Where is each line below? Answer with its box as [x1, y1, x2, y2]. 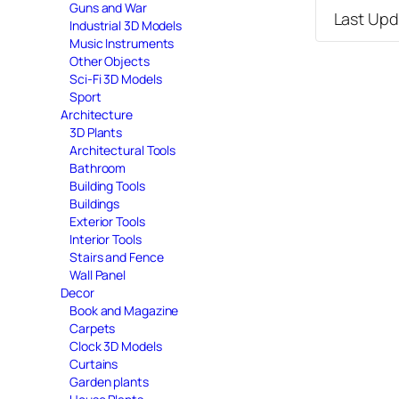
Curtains [69, 354, 118, 372]
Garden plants [69, 372, 149, 390]
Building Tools [69, 176, 145, 194]
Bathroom [69, 159, 126, 176]
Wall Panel [69, 265, 126, 283]
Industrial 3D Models [69, 16, 182, 34]
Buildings [69, 194, 120, 212]
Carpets [69, 319, 116, 337]
